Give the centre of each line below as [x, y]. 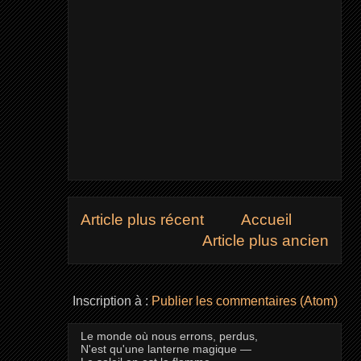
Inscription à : [112, 301]
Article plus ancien [266, 241]
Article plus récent [142, 220]
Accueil [266, 220]
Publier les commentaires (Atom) [244, 301]
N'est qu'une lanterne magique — [166, 349]
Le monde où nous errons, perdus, [169, 336]
